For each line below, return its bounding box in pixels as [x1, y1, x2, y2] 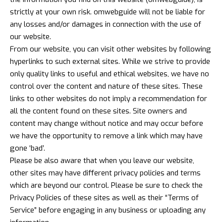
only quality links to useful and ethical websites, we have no [10, 68, 209, 79]
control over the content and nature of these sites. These [10, 81, 203, 91]
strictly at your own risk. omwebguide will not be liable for [10, 6, 205, 17]
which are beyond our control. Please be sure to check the [10, 180, 203, 190]
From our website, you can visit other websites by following [10, 44, 211, 54]
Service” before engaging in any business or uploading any [10, 205, 206, 215]
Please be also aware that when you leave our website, [10, 155, 194, 166]
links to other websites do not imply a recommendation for [10, 93, 207, 104]
